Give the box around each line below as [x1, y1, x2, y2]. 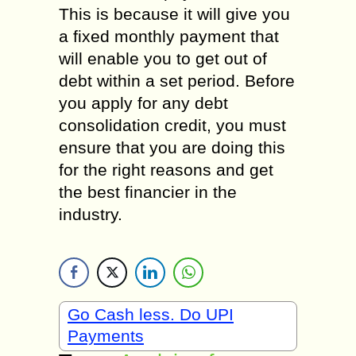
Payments [68, 327, 144, 345]
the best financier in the [59, 183, 237, 201]
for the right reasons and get [59, 161, 273, 179]
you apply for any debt [59, 94, 228, 112]
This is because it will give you [59, 5, 290, 23]
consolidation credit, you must [59, 116, 286, 134]
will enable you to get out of [59, 49, 267, 68]
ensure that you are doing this [59, 138, 285, 157]
